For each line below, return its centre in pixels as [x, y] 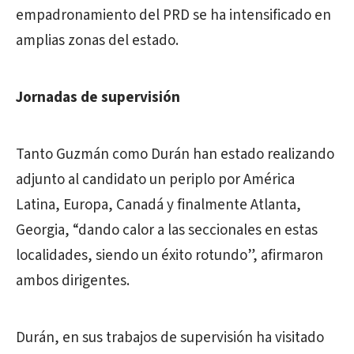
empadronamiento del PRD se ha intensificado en [173, 15]
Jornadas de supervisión [98, 98]
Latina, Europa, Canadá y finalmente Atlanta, [158, 205]
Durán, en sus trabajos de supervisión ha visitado [170, 338]
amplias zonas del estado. [97, 41]
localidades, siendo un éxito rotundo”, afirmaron [169, 256]
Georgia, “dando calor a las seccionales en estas [167, 230]
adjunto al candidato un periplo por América [155, 180]
